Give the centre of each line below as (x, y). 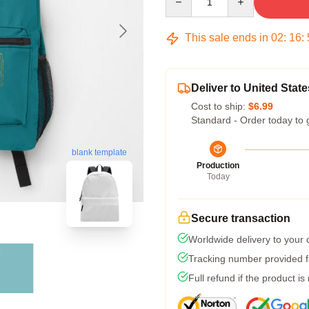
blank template (99, 153)
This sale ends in (227, 38)
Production (218, 166)
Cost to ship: (220, 106)
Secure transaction (241, 218)
